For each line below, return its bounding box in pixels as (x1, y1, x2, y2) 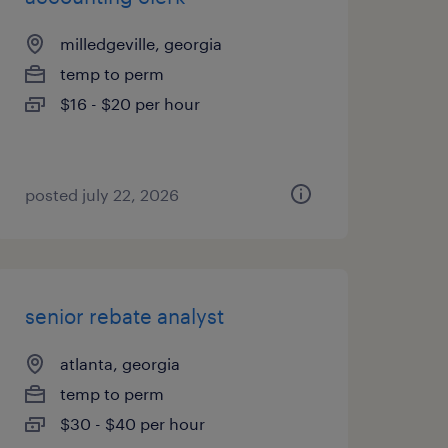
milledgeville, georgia (59, 34, 222, 53)
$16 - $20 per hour (59, 94, 200, 113)
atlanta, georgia (59, 354, 180, 373)
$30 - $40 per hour (59, 414, 205, 433)
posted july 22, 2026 (24, 185, 179, 204)
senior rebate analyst (24, 304, 224, 328)
